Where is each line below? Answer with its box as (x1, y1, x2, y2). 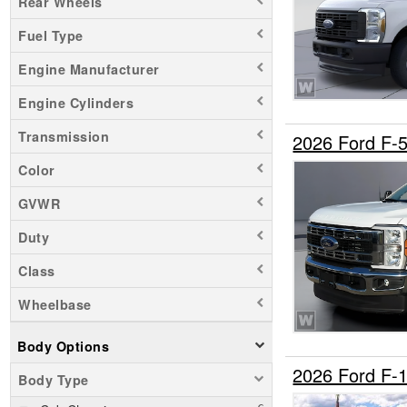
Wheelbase (18, 294, 92, 313)
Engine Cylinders (18, 93, 134, 112)
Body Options (17, 336, 109, 355)
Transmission (18, 126, 109, 145)
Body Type (18, 370, 89, 389)
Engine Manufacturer (18, 59, 160, 78)
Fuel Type (18, 25, 84, 45)
